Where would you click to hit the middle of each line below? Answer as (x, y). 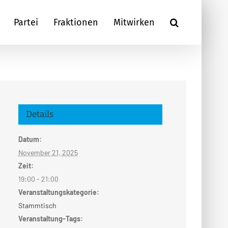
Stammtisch (37, 206)
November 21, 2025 (48, 153)
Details (39, 115)
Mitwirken (134, 22)
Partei (26, 22)
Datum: (30, 139)
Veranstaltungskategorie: (59, 192)
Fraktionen (76, 22)
